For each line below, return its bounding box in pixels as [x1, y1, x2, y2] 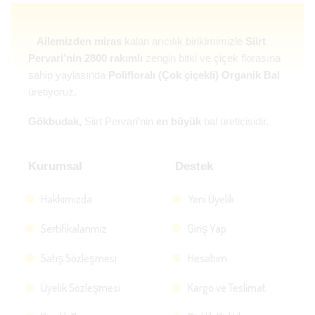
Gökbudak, [28, 115, 82, 128]
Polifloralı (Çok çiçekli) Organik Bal [108, 68, 280, 81]
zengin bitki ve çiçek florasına [143, 51, 281, 64]
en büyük [156, 115, 201, 128]
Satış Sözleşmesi [40, 251, 117, 266]
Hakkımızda [40, 192, 92, 207]
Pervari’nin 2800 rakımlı [28, 51, 143, 64]
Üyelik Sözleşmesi [40, 281, 120, 295]
